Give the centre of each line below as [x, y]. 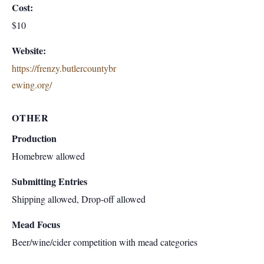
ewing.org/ [32, 85]
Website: [29, 50]
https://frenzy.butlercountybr [64, 68]
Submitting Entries [49, 181]
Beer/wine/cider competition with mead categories [105, 242]
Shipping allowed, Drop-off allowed [79, 199]
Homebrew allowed [48, 156]
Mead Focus [36, 224]
